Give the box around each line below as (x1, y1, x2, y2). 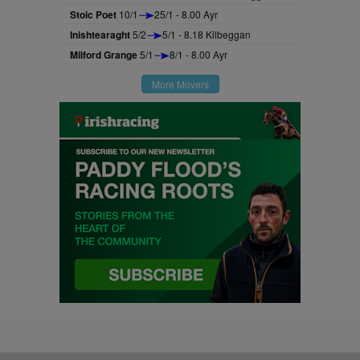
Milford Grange (70, 47, 137, 62)
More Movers (151, 77, 209, 91)
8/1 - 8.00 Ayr (170, 47, 227, 61)
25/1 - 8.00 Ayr (154, 7, 218, 21)
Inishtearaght (70, 27, 130, 42)
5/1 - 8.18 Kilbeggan (162, 27, 251, 41)
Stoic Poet (70, 7, 117, 22)
